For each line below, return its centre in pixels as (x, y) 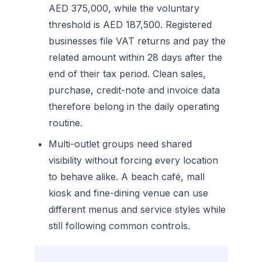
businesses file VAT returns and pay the (137, 41)
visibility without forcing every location (134, 160)
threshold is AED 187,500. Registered (130, 25)
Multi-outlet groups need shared (120, 144)
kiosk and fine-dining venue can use (129, 193)
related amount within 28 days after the (136, 57)
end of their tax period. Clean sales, (127, 74)
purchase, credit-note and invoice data (135, 90)
